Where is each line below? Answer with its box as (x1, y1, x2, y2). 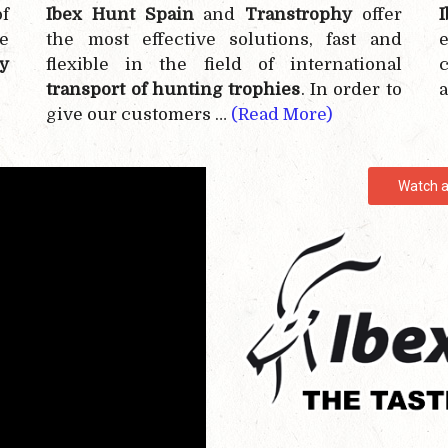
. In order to (300, 80, 402, 100)
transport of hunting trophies (46, 80, 301, 100)
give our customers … (46, 105, 232, 125)
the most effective (46, 30, 216, 50)
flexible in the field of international (46, 55, 402, 75)
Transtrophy (245, 5, 353, 25)
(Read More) (231, 105, 334, 125)
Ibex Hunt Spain (46, 5, 194, 25)
